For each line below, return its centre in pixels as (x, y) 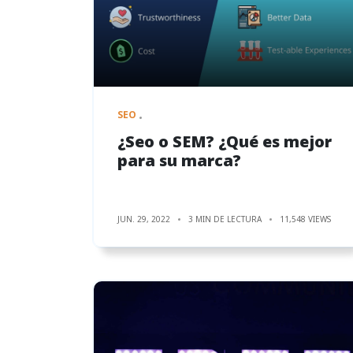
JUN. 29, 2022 (144, 219)
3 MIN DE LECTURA (225, 219)
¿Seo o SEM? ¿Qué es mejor (225, 141)
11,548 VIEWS (305, 219)
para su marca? (179, 160)
